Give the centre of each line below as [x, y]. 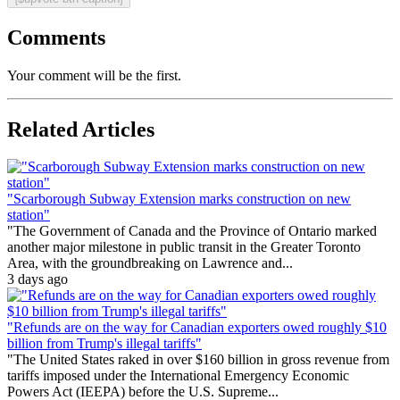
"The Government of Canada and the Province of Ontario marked [192, 231]
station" [29, 215]
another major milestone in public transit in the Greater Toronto [184, 247]
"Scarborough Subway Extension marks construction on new [179, 199]
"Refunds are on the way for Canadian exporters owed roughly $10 [197, 328]
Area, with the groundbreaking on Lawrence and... [150, 263]
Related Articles [81, 129]
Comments [56, 37]
